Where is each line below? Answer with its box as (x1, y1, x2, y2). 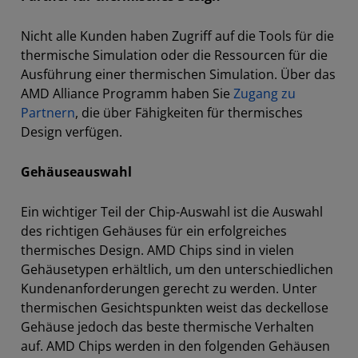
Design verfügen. (21, 122, 122, 141)
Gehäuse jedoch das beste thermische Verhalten (21, 317, 314, 336)
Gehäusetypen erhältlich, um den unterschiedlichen (21, 260, 333, 278)
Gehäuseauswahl (21, 162, 132, 181)
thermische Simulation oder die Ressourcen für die (21, 46, 328, 64)
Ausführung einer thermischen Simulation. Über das (21, 65, 336, 83)
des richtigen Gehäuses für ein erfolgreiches (21, 221, 287, 240)
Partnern (21, 103, 75, 121)
